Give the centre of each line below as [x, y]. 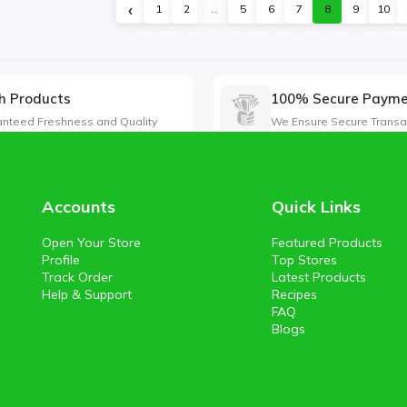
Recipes [295, 295]
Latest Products [319, 278]
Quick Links [317, 207]
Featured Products [328, 243]
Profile [61, 260]
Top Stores [305, 260]
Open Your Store [91, 243]
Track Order [77, 278]
